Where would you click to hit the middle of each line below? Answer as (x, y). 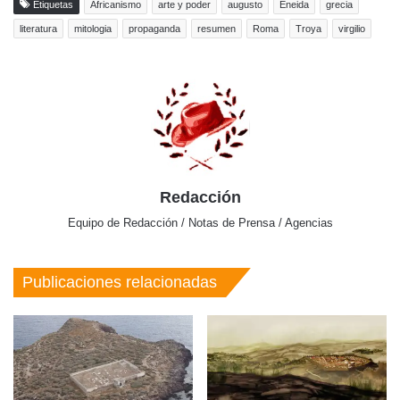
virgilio (352, 29)
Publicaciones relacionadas (120, 283)
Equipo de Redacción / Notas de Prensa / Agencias (200, 223)
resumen (217, 29)
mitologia (93, 29)
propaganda (154, 29)
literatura (38, 29)
